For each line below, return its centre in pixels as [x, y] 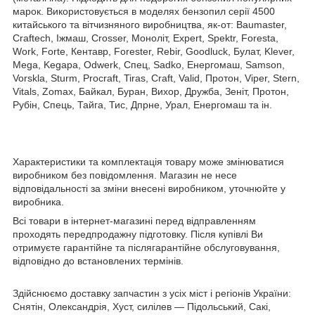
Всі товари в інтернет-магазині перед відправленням [134, 220]
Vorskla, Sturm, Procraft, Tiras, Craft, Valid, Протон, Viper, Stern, [156, 78]
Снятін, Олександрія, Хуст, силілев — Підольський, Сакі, [142, 306]
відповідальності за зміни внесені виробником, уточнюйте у [149, 188]
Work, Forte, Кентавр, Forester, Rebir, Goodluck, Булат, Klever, [154, 51]
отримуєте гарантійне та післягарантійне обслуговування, [146, 247]
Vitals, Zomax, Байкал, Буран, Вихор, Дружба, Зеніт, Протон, [151, 91]
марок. [30, 11]
